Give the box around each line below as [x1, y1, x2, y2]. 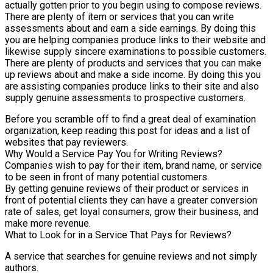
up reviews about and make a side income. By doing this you [5, 69, 261, 81]
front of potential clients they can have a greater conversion [5, 194, 257, 207]
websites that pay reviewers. [5, 136, 128, 149]
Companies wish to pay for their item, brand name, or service [5, 160, 262, 172]
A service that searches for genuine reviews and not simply [5, 250, 257, 263]
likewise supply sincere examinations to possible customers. [5, 46, 266, 58]
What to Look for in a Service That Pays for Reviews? [5, 229, 232, 241]
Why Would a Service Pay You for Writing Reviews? [5, 148, 222, 160]
